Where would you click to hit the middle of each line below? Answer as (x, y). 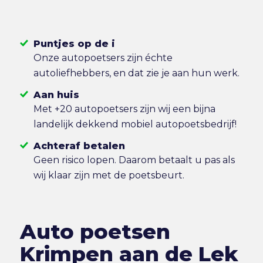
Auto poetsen (95, 232)
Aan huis (56, 95)
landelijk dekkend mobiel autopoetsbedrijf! (135, 124)
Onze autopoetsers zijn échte (103, 58)
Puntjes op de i (74, 44)
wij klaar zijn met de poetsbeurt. (109, 175)
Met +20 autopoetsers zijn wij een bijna (124, 109)
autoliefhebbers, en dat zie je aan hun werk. (136, 73)
